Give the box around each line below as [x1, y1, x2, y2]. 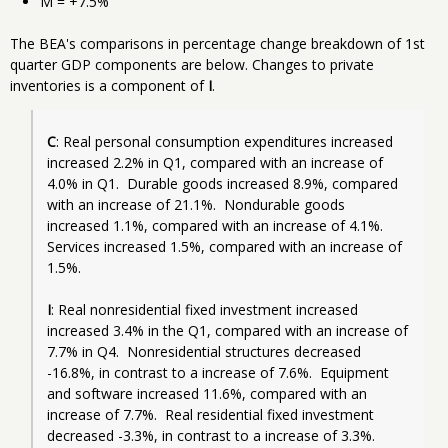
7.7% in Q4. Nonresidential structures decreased [47, 341, 361, 361]
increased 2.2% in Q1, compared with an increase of [47, 152, 383, 172]
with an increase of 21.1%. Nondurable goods [47, 194, 345, 214]
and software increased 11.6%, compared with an [47, 383, 367, 403]
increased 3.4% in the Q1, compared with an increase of [47, 320, 408, 340]
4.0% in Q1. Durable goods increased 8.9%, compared [47, 173, 398, 193]
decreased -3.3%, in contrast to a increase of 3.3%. [47, 425, 383, 445]
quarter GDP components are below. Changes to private [10, 54, 374, 74]
